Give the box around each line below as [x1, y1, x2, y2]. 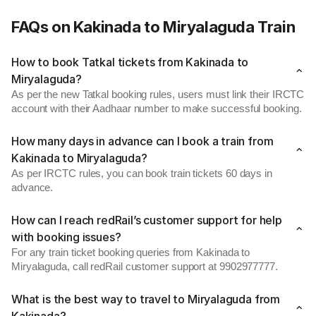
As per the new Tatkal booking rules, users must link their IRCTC [11, 89, 305, 100]
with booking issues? [11, 230, 121, 244]
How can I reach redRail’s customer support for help [11, 213, 282, 227]
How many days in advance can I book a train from [11, 134, 274, 148]
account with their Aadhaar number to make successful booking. [11, 103, 302, 114]
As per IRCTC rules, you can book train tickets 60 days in [11, 168, 272, 179]
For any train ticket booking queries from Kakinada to [11, 247, 250, 258]
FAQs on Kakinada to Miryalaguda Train [11, 18, 296, 36]
